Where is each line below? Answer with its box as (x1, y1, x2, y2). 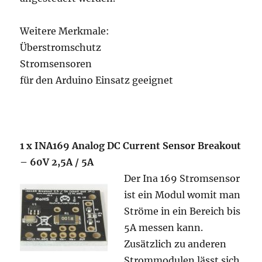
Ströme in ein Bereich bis (124, 205, 241, 217)
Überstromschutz (20, 42, 102, 53)
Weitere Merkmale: (20, 25, 110, 37)
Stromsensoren (20, 58, 92, 70)
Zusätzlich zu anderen (124, 238, 227, 250)
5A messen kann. (124, 222, 204, 233)
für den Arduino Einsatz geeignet (20, 74, 174, 86)
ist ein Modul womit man (124, 189, 241, 201)
